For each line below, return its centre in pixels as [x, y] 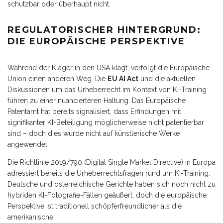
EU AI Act [123, 78]
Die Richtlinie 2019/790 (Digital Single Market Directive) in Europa [111, 162]
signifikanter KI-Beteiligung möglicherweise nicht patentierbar [106, 122]
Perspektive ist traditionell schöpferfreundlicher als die [95, 206]
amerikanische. [31, 217]
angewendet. [28, 144]
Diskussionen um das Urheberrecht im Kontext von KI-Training [107, 89]
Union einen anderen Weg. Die [57, 78]
